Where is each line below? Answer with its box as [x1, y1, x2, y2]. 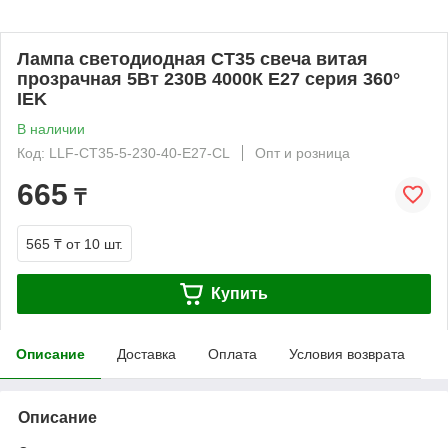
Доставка [117, 346, 176, 362]
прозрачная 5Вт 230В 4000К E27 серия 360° [17, 69, 400, 89]
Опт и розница [255, 145, 350, 161]
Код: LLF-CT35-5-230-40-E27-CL [17, 145, 230, 161]
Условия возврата [289, 346, 405, 362]
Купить [210, 284, 268, 302]
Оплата [208, 346, 257, 362]
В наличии [17, 121, 85, 137]
